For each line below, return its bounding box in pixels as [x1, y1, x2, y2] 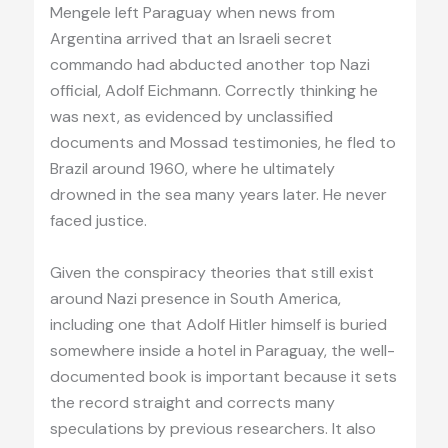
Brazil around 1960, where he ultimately [49, 158, 335, 180]
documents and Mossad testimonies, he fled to [49, 132, 396, 154]
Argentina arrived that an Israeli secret [49, 28, 332, 50]
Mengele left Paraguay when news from [49, 2, 335, 24]
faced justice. [49, 210, 147, 232]
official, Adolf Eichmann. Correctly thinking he [49, 80, 378, 102]
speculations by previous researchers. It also [49, 417, 376, 439]
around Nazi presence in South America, [49, 287, 341, 309]
